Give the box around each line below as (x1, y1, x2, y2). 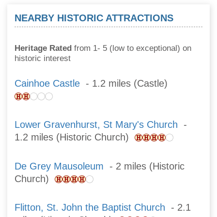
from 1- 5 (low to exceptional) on (72, 44, 191, 53)
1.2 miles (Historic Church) (15, 132, 135, 143)
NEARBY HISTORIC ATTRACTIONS (15, 12, 173, 23)
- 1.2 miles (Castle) (80, 78, 173, 89)
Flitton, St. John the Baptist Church (15, 202, 165, 213)
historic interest (15, 54, 71, 63)
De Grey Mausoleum (15, 160, 104, 171)
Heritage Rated (15, 44, 72, 53)
